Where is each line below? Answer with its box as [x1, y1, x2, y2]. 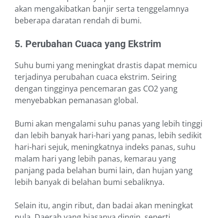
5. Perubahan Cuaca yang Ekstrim [15, 38, 161, 50]
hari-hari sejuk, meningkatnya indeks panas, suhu [15, 142, 196, 153]
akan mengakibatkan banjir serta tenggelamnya [15, 3, 189, 15]
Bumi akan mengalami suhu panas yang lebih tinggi [15, 118, 202, 129]
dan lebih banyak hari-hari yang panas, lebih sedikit [15, 130, 202, 141]
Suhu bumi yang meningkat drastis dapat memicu [15, 60, 197, 71]
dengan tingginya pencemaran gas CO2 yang [15, 83, 178, 94]
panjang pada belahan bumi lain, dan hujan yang [15, 165, 193, 176]
